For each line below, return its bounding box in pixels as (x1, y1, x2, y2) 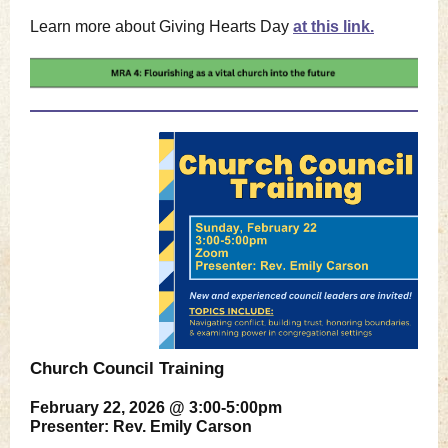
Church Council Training (30, 359, 224, 378)
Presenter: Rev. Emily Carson (30, 418, 252, 435)
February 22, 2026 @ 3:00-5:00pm (30, 399, 282, 416)
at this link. (293, 18, 374, 35)
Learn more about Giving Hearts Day (30, 18, 293, 35)
